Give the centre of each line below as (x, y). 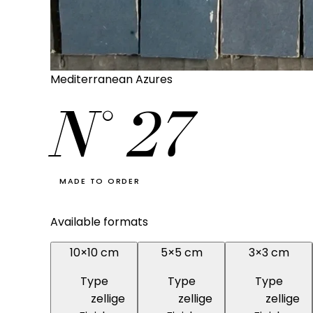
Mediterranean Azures (111, 79)
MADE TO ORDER (100, 181)
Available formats (99, 221)
